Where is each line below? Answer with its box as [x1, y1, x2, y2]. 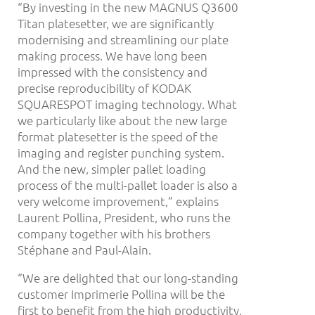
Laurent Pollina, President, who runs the [18, 209, 231, 225]
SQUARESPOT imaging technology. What [18, 96, 237, 112]
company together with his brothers [18, 225, 210, 241]
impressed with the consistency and [18, 63, 207, 79]
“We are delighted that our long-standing [18, 269, 238, 285]
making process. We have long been [18, 47, 207, 63]
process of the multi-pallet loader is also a [18, 176, 238, 193]
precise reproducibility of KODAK [18, 79, 191, 96]
